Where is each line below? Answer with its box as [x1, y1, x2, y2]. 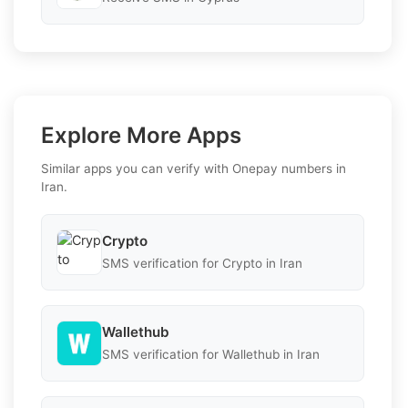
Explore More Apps [41, 121, 241, 148]
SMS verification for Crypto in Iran [102, 256, 302, 271]
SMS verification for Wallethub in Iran [102, 347, 320, 362]
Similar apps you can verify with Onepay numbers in [41, 160, 346, 176]
